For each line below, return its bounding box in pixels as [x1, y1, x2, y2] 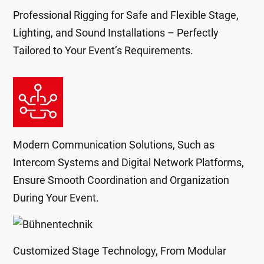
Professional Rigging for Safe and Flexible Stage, [13, 9, 239, 21]
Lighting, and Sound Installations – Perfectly [13, 27, 219, 39]
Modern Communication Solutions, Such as [13, 138, 215, 151]
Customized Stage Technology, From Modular [13, 245, 227, 257]
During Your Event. [13, 192, 100, 204]
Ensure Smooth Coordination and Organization [13, 174, 230, 186]
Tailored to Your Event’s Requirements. [13, 44, 194, 57]
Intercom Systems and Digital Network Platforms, [13, 156, 245, 169]
